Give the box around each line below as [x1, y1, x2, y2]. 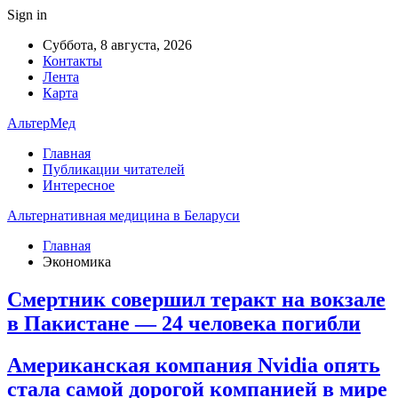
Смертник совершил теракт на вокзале [7, 287, 386, 311]
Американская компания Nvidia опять [7, 353, 380, 377]
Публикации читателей [43, 162, 185, 177]
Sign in [7, 7, 47, 22]
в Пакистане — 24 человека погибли [7, 311, 361, 335]
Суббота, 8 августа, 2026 [43, 37, 192, 52]
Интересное [43, 178, 115, 193]
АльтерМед [7, 115, 76, 131]
